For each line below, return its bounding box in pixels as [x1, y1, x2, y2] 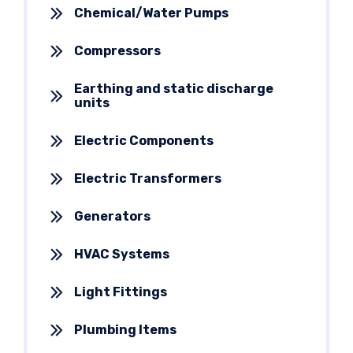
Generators [74, 208, 150, 224]
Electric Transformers [74, 170, 221, 186]
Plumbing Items [74, 321, 176, 337]
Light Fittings [74, 284, 167, 299]
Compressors [74, 43, 161, 58]
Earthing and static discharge [74, 80, 273, 96]
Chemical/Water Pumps [74, 5, 229, 20]
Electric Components [74, 132, 214, 148]
